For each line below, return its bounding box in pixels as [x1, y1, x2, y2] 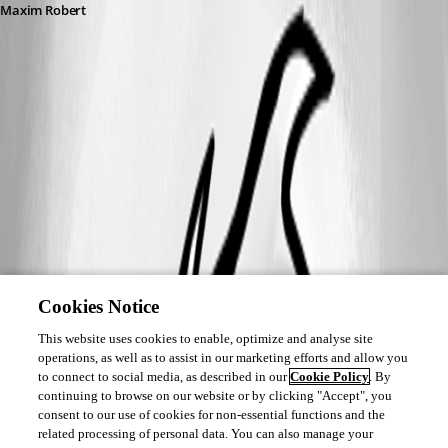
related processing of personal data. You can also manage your [38, 426, 374, 441]
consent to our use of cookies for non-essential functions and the [38, 407, 386, 422]
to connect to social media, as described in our [38, 369, 291, 384]
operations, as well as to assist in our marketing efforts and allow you [38, 350, 409, 365]
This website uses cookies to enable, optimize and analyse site [38, 331, 374, 346]
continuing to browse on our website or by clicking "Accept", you [38, 388, 393, 403]
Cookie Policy [290, 369, 370, 384]
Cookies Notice [38, 296, 160, 317]
